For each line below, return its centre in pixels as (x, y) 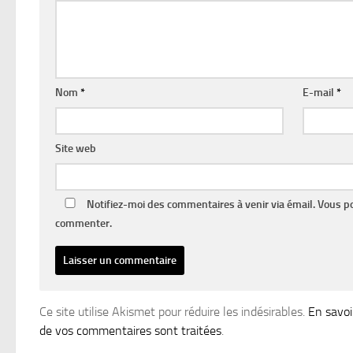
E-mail (320, 92)
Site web (76, 148)
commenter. (84, 223)
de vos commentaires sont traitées (130, 330)
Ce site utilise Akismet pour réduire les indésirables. (174, 311)
